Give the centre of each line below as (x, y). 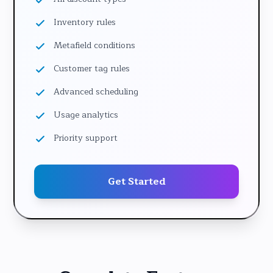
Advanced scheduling (96, 92)
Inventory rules (85, 22)
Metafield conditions (94, 45)
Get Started (136, 182)
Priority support (86, 138)
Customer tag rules (92, 69)
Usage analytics (86, 115)
